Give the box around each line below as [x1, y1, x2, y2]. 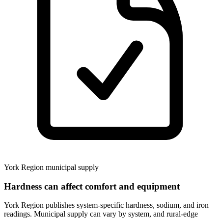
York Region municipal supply [4, 163, 99, 171]
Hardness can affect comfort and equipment [4, 181, 180, 192]
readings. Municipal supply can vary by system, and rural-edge [4, 210, 198, 219]
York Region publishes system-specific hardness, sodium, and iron [4, 201, 209, 210]
